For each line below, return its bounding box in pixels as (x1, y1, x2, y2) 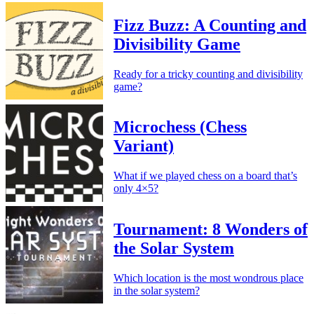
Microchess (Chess (114, 118, 247, 137)
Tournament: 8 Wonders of (114, 220, 308, 239)
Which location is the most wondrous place (114, 272, 303, 285)
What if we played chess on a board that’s (114, 170, 297, 182)
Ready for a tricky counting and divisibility (114, 67, 303, 80)
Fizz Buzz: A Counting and (114, 15, 306, 34)
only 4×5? (114, 182, 158, 195)
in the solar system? (114, 285, 200, 297)
